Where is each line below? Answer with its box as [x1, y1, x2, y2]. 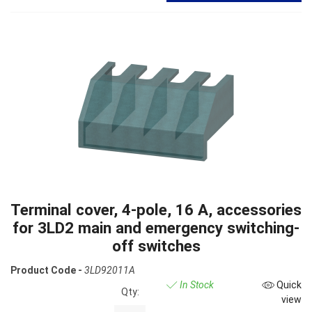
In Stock [177, 279, 214, 290]
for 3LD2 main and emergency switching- [13, 219, 299, 237]
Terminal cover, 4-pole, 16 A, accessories [10, 201, 302, 219]
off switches [111, 237, 201, 256]
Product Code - [10, 264, 82, 276]
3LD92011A [84, 264, 135, 276]
